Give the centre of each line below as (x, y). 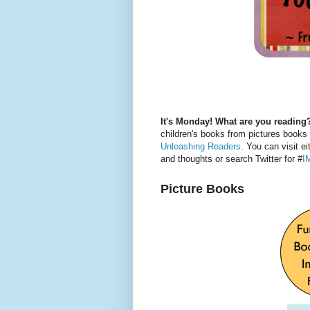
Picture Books (202, 189)
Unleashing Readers (201, 147)
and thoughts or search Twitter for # (231, 159)
